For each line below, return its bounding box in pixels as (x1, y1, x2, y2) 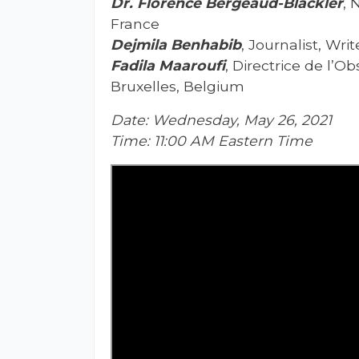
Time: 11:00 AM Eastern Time (111, 131, 313, 149)
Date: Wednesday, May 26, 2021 (111, 111, 336, 128)
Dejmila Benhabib (111, 35, 241, 53)
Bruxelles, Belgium (111, 77, 244, 95)
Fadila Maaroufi (111, 56, 225, 74)
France (111, 14, 159, 32)
